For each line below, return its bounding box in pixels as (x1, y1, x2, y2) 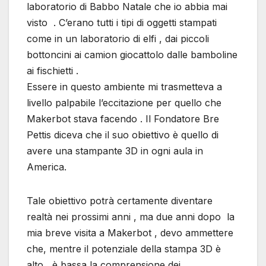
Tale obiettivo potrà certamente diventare (27, 195, 216, 207)
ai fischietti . (27, 65, 78, 77)
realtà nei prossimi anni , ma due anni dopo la (27, 211, 235, 223)
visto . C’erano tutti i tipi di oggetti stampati (27, 17, 217, 29)
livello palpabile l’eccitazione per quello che (27, 97, 221, 109)
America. (27, 161, 66, 173)
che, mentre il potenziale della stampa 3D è (27, 243, 221, 255)
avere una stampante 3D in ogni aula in (27, 145, 203, 157)
